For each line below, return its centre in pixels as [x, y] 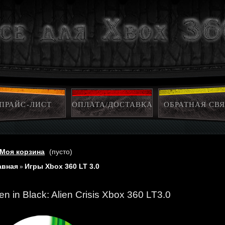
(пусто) [61, 152]
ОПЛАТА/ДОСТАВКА [112, 104]
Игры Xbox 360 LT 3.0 [62, 166]
